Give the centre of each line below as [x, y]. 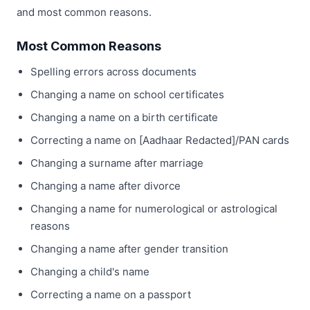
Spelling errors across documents [113, 71]
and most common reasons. [84, 12]
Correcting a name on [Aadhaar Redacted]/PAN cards [160, 140]
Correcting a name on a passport [111, 294]
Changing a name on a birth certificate [124, 117]
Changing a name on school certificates [127, 94]
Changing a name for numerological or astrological [154, 208]
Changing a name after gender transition [129, 248]
